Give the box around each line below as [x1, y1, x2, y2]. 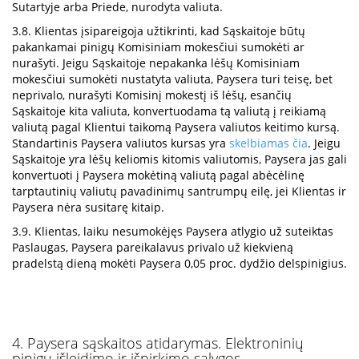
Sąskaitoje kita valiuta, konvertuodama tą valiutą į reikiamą [12, 103, 326, 119]
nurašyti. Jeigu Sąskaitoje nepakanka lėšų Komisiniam [12, 55, 300, 71]
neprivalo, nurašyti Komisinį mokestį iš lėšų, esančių [12, 87, 292, 103]
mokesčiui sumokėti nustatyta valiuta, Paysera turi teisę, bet [12, 71, 333, 87]
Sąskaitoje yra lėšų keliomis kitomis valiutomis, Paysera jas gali [12, 151, 347, 167]
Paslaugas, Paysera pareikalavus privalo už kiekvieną [12, 240, 293, 255]
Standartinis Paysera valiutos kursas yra [12, 135, 229, 151]
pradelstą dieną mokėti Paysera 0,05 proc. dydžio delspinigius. [12, 256, 347, 271]
